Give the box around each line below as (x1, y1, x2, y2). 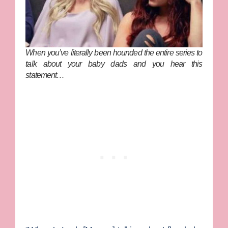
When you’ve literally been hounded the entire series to (25, 48, 203, 57)
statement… (25, 70, 65, 79)
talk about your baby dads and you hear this (25, 59, 203, 68)
